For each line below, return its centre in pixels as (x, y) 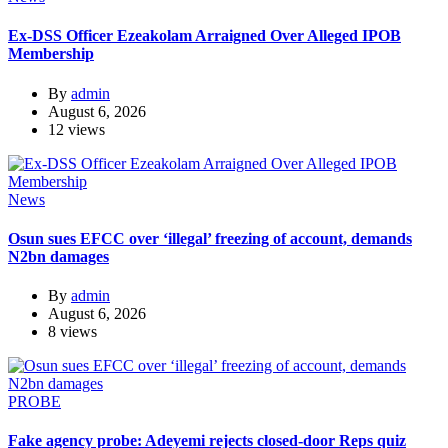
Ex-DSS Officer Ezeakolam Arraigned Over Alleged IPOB (204, 36)
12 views (76, 129)
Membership (51, 54)
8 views (72, 332)
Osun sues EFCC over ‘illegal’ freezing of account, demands (210, 238)
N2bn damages (58, 256)
